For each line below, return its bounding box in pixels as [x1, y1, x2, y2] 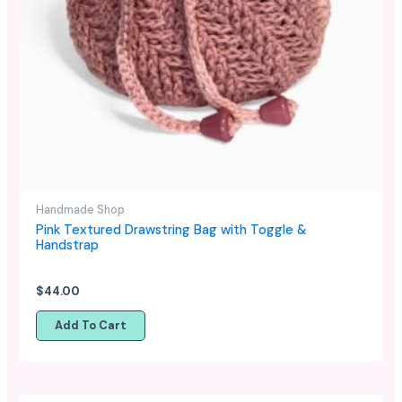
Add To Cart [54, 317, 127, 333]
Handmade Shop [35, 202, 125, 217]
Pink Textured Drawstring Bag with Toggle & [35, 221, 307, 239]
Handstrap [35, 236, 99, 254]
